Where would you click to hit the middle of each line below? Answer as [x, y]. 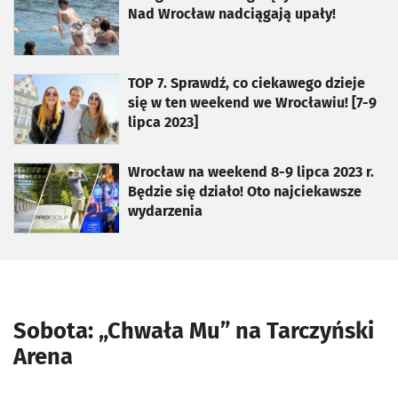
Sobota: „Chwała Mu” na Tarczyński [194, 331]
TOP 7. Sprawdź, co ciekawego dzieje [247, 83]
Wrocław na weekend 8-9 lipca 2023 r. [251, 172]
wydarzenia [165, 211]
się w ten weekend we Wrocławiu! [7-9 [252, 103]
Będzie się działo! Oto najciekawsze [245, 191]
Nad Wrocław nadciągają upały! [232, 14]
